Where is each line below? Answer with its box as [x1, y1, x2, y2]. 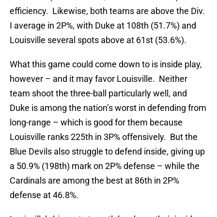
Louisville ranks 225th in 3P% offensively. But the [10, 132, 198, 142]
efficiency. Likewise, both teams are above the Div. [10, 6, 205, 16]
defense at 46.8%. [10, 190, 78, 201]
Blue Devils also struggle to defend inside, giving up [10, 146, 205, 157]
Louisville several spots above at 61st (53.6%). [10, 35, 186, 46]
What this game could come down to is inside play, [10, 59, 202, 70]
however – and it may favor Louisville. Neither [10, 74, 187, 84]
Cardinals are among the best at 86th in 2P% [10, 175, 179, 186]
